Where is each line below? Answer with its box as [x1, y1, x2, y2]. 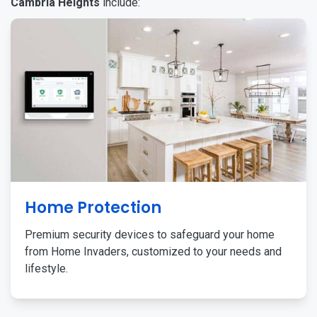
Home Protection [25, 197, 161, 219]
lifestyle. [25, 262, 68, 275]
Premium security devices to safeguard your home [25, 228, 275, 241]
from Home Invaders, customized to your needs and [25, 245, 282, 258]
